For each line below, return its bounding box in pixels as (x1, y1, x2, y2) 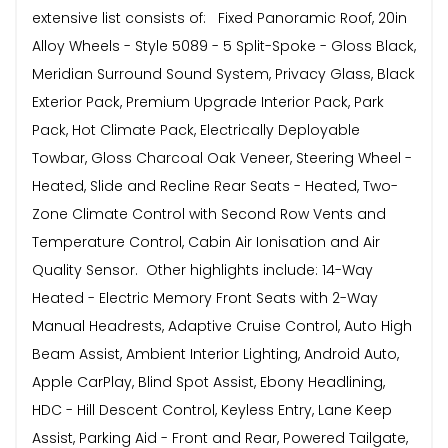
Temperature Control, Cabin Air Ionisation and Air (32, 231, 380, 252)
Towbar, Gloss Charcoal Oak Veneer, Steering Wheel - (32, 147, 412, 168)
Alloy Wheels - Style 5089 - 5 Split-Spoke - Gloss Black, (32, 35, 416, 56)
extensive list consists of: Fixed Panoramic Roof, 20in (32, 7, 407, 28)
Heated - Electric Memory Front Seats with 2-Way (32, 287, 378, 308)
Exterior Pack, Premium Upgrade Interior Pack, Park (32, 91, 384, 112)
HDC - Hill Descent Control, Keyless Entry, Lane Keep (32, 399, 392, 420)
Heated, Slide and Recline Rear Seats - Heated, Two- (32, 175, 398, 196)
